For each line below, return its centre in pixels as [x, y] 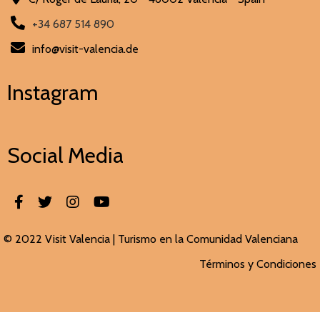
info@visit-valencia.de [85, 49]
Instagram [52, 92]
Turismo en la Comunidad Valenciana [208, 239]
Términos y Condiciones [258, 264]
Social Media [65, 155]
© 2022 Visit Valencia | [61, 239]
